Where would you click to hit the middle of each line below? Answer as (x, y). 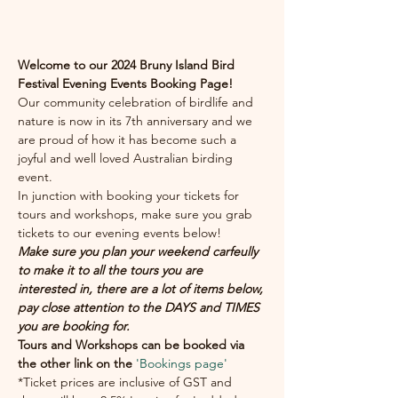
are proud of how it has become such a (129, 139)
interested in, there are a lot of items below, (142, 289)
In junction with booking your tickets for (130, 195)
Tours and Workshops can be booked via (133, 345)
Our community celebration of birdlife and (137, 102)
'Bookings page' (182, 363)
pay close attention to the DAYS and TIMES (140, 307)
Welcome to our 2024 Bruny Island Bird (128, 65)
